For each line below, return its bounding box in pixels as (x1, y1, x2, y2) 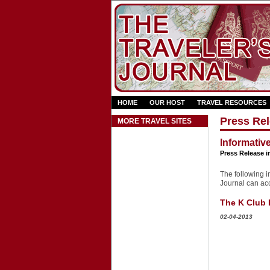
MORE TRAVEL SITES (117, 117, 192, 125)
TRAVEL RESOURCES (196, 99, 266, 106)
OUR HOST (149, 99, 185, 106)
